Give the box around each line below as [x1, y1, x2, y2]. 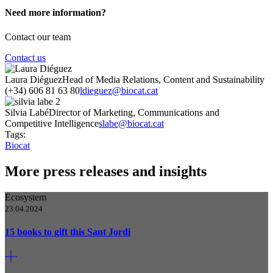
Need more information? [5, 7, 106, 18]
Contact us [5, 52, 46, 63]
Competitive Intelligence [5, 118, 99, 129]
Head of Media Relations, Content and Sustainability [62, 74, 264, 85]
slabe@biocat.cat [99, 118, 164, 129]
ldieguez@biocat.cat [80, 85, 158, 96]
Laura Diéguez [5, 74, 62, 85]
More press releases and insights [5, 163, 207, 179]
